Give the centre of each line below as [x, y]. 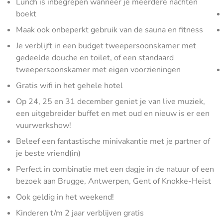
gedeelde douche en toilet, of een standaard [95, 58]
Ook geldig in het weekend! [65, 197]
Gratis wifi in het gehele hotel [69, 86]
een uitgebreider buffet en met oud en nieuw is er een [113, 113]
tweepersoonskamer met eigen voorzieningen [98, 70]
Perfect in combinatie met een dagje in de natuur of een [115, 169]
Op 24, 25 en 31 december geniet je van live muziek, [111, 102]
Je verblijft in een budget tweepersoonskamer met [106, 46]
